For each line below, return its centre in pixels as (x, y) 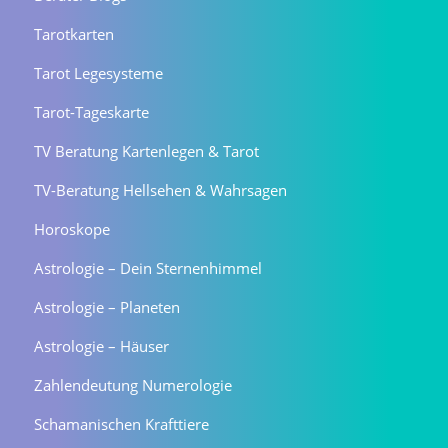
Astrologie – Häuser (101, 345)
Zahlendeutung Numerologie (132, 384)
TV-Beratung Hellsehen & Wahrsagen (160, 189)
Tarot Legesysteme (98, 72)
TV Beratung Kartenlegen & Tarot (146, 150)
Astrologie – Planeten (106, 306)
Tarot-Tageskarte (91, 111)
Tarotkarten (73, 33)
